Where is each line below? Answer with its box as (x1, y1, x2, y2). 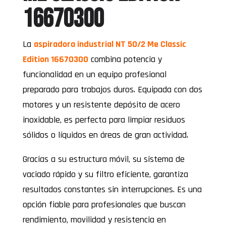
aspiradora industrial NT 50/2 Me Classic (33, 38, 186, 50)
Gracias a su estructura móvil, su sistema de (22, 153, 185, 165)
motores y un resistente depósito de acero (22, 99, 180, 111)
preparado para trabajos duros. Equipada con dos (22, 84, 202, 96)
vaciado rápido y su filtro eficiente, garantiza (22, 168, 188, 181)
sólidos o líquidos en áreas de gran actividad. (22, 129, 188, 141)
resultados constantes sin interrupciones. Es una (22, 184, 202, 196)
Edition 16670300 (22, 53, 88, 66)
